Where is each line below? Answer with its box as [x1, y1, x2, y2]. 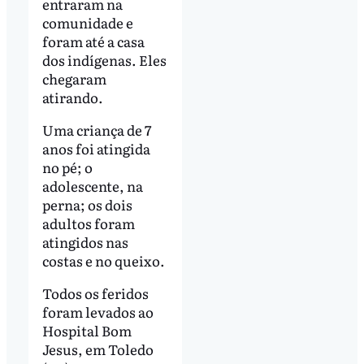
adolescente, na [41, 175, 143, 197]
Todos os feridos [41, 282, 149, 303]
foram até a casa [41, 31, 145, 52]
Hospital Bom [41, 319, 132, 340]
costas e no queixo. [41, 250, 165, 271]
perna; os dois [41, 194, 132, 215]
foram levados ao [41, 301, 154, 322]
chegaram [41, 68, 106, 89]
